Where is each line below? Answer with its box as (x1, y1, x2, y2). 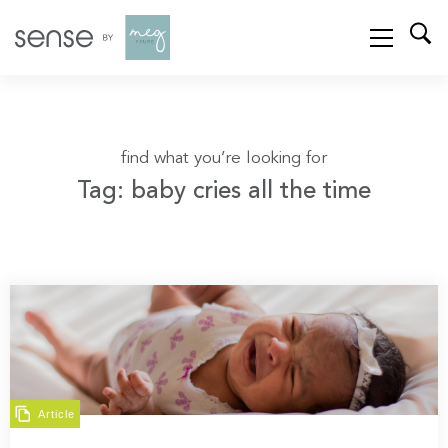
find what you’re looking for (121, 149, 327, 167)
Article (38, 407, 75, 420)
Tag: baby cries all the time (77, 179, 371, 204)
